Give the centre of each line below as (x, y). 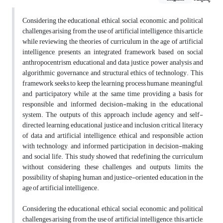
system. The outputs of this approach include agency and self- (113, 115)
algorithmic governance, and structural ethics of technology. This (113, 73)
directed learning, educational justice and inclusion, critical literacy (113, 125)
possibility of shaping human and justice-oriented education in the (113, 178)
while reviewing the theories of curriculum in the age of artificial (113, 42)
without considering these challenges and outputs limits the (113, 167)
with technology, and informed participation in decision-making (113, 146)
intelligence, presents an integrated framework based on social (113, 52)
